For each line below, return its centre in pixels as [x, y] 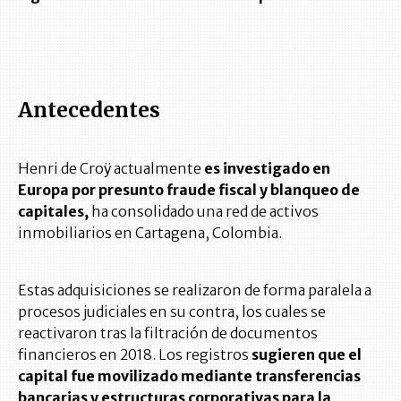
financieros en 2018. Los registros [135, 354]
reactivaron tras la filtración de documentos [168, 333]
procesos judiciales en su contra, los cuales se [172, 311]
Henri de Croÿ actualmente [111, 168]
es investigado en [267, 168]
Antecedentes [89, 110]
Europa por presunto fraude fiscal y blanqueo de [189, 189]
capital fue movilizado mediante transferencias [189, 375]
